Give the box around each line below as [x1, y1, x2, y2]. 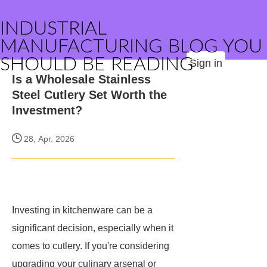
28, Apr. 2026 [21, 134, 74, 144]
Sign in [190, 57, 222, 69]
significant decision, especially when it [12, 223, 173, 233]
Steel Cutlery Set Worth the [12, 88, 167, 101]
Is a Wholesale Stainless [12, 73, 151, 86]
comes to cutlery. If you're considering [12, 241, 169, 251]
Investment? [12, 104, 82, 117]
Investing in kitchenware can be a [12, 205, 153, 215]
